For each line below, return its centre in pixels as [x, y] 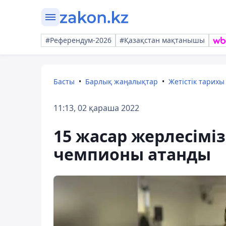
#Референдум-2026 [78, 40]
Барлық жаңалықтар [122, 81]
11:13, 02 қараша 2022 [96, 108]
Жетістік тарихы [196, 81]
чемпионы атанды [132, 154]
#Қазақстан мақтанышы [162, 40]
